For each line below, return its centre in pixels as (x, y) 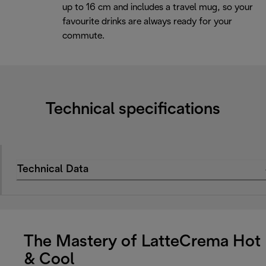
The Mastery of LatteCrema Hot (142, 242)
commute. (83, 36)
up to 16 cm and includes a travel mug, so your (158, 8)
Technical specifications (133, 110)
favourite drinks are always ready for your (147, 22)
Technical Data (53, 170)
